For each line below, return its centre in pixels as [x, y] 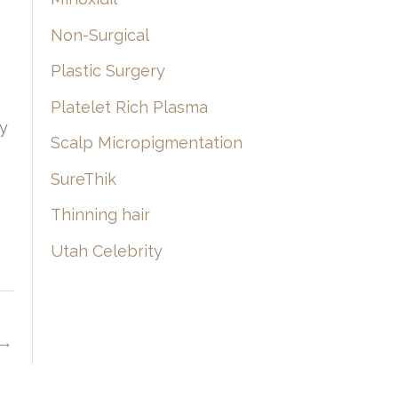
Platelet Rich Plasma [129, 107]
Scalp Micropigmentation [146, 143]
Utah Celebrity [106, 251]
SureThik [83, 179]
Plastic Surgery [107, 71]
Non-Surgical [99, 35]
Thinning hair [100, 215]
